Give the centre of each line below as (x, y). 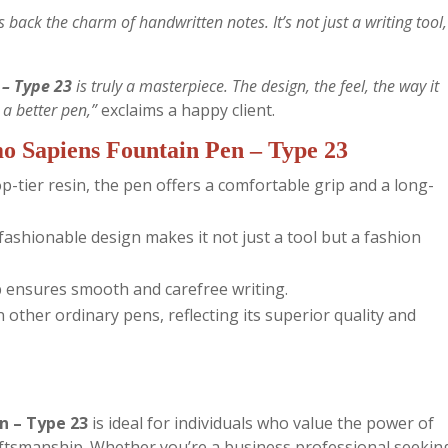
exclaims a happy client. (186, 110)
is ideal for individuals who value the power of (261, 423)
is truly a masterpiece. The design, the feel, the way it (255, 86)
